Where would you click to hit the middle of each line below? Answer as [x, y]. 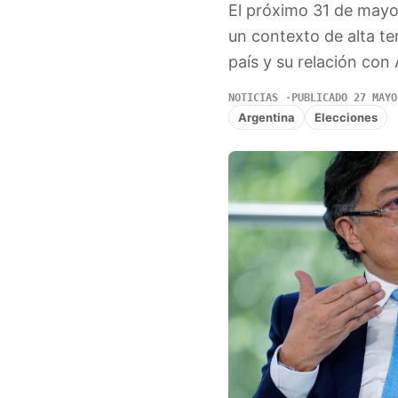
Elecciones [346, 117]
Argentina [266, 117]
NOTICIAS [253, 98]
